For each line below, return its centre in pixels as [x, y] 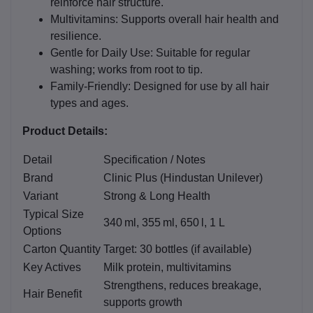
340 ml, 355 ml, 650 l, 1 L [166, 222]
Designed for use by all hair [200, 86]
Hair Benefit [52, 293]
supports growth [143, 302]
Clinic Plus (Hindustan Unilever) [183, 177]
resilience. [76, 36]
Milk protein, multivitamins [169, 267]
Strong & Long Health [157, 196]
